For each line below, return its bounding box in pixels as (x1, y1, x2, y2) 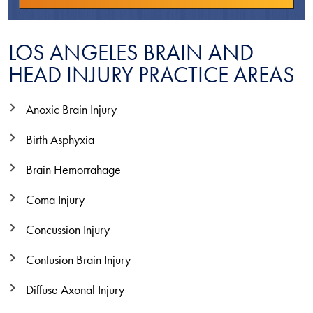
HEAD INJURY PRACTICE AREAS (8, 61, 295, 88)
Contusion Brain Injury (26, 252, 131, 268)
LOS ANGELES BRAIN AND (8, 39, 254, 66)
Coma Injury (26, 192, 85, 208)
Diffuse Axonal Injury (26, 282, 124, 298)
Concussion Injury (26, 222, 110, 238)
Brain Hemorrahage (26, 162, 121, 177)
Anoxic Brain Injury (26, 102, 117, 117)
